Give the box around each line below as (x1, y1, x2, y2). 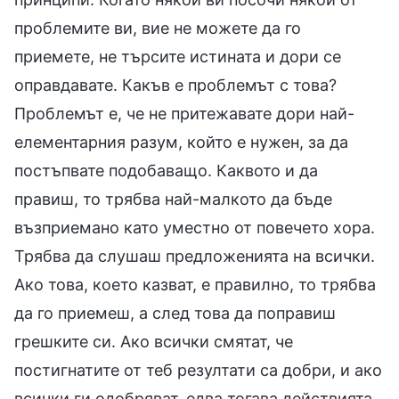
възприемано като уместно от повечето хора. (14, 217, 375, 237)
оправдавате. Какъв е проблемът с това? (14, 75, 337, 94)
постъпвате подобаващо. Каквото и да (14, 160, 318, 180)
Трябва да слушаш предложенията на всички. (14, 246, 375, 265)
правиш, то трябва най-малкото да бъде (14, 189, 332, 208)
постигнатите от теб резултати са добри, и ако (14, 360, 382, 379)
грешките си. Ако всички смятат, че (14, 331, 293, 351)
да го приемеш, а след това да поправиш (14, 303, 336, 322)
